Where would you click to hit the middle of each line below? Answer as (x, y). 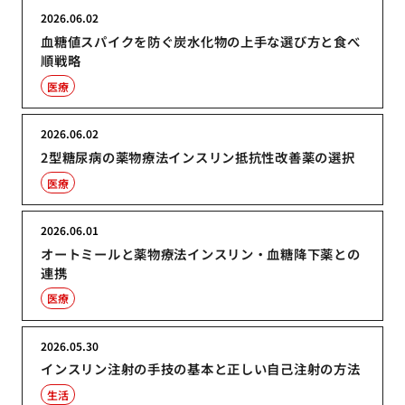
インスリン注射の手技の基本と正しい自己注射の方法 (201, 369)
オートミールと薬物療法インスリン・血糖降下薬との (201, 253)
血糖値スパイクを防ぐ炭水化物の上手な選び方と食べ (201, 42)
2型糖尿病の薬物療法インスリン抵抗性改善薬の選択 (198, 157)
